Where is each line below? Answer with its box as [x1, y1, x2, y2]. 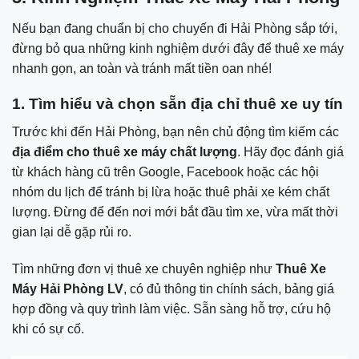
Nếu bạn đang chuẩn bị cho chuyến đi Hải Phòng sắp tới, [12, 21, 337, 35]
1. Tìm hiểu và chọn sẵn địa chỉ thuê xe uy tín [12, 95, 343, 113]
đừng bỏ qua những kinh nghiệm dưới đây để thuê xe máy [12, 41, 344, 55]
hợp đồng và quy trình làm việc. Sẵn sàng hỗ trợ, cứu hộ [12, 301, 331, 316]
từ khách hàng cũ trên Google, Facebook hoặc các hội [12, 165, 319, 179]
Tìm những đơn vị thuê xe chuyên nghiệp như [12, 261, 276, 276]
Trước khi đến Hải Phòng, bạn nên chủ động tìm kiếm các [12, 125, 339, 139]
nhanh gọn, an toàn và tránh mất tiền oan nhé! [12, 61, 272, 75]
